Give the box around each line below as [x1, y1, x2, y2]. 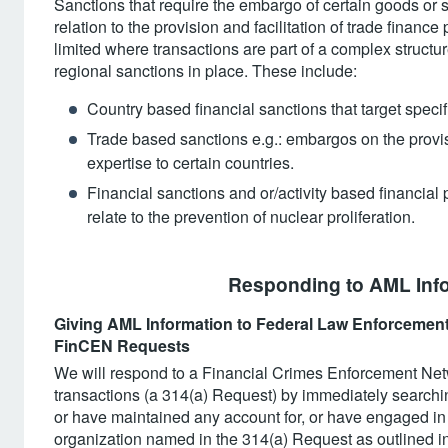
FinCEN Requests [54, 334, 190, 357]
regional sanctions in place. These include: [54, 59, 357, 82]
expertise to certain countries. [87, 151, 294, 174]
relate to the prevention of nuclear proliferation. [87, 205, 415, 228]
